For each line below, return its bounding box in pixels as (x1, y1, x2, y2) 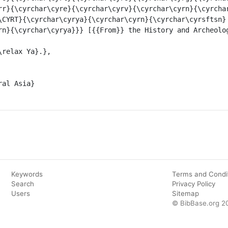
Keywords (11, 169, 43, 178)
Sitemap (172, 189, 199, 197)
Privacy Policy (172, 179, 216, 188)
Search (11, 179, 34, 188)
